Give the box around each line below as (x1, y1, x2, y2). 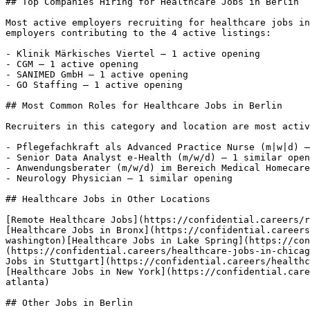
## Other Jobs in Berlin (6, 298, 133, 308)
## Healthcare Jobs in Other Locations (6, 194, 210, 204)
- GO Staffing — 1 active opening (6, 80, 188, 90)
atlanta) (6, 277, 55, 287)
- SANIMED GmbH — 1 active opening (6, 69, 188, 80)
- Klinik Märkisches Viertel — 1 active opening (6, 48, 260, 59)
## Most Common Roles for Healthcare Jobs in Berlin (6, 100, 282, 111)
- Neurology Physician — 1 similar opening (6, 173, 238, 183)
